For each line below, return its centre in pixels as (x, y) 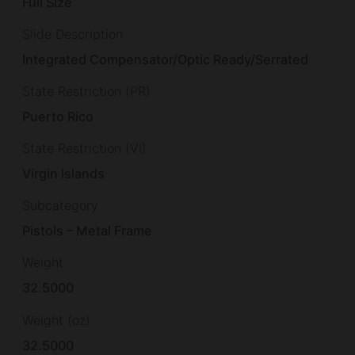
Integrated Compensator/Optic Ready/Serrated (166, 59)
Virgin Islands (64, 174)
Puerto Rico (58, 117)
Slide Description (73, 34)
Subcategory (60, 206)
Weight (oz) (56, 320)
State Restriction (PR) (86, 91)
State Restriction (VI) (84, 149)
